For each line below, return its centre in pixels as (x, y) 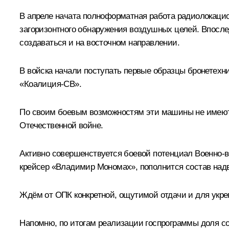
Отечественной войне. (61, 126)
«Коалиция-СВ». (50, 84)
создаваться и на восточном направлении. (99, 43)
